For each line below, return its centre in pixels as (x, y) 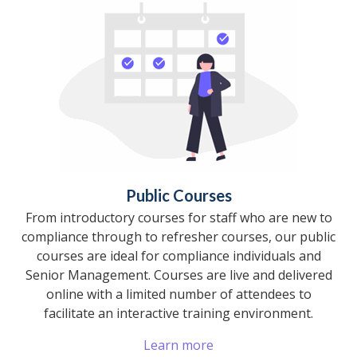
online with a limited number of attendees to (178, 294)
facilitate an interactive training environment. (178, 313)
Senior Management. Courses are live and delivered (178, 275)
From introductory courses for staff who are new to (178, 217)
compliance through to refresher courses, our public (178, 236)
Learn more (178, 345)
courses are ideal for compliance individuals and (178, 255)
